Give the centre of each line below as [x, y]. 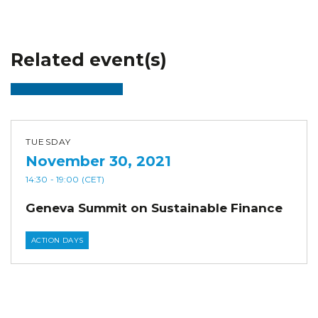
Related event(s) [89, 59]
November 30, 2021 [98, 161]
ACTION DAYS [57, 240]
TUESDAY [49, 141]
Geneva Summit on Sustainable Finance [154, 208]
